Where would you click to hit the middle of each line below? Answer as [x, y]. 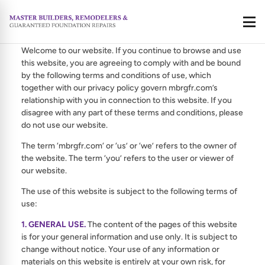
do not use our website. [64, 125]
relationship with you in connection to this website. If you [127, 100]
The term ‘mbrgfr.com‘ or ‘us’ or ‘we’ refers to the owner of [129, 146]
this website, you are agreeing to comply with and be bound [131, 63]
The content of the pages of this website [161, 224]
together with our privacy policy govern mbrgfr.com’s [119, 88]
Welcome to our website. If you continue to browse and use [131, 51]
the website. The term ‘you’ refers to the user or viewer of [127, 158]
